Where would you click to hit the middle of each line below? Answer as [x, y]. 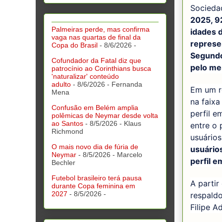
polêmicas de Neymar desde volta [105, 116]
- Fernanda [124, 84]
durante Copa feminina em [93, 186]
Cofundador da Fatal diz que [96, 61]
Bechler [63, 163]
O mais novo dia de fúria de [95, 147]
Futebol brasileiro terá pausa [97, 178]
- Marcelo [126, 155]
